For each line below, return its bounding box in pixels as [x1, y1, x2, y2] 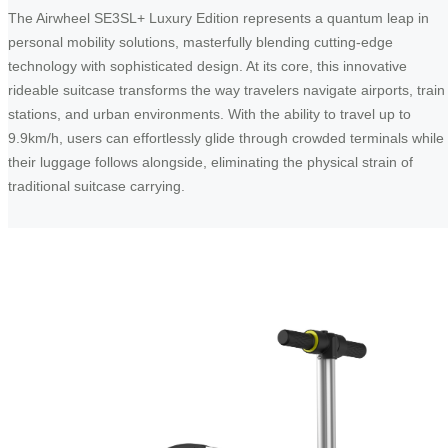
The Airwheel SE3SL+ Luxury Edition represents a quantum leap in [8, 10, 429, 26]
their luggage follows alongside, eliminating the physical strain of [8, 154, 413, 170]
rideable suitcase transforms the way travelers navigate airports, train [8, 82, 445, 98]
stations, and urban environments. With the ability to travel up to [8, 106, 411, 122]
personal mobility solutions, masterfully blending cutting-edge [8, 34, 393, 50]
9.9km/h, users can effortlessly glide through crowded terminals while [8, 130, 444, 146]
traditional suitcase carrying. [8, 178, 185, 194]
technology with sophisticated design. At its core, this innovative [8, 58, 407, 74]
